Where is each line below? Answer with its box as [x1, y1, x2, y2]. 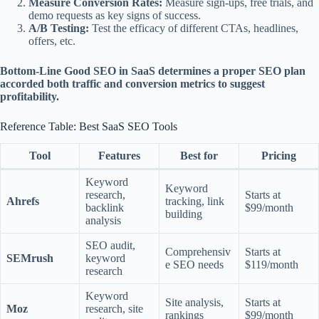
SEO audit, [85, 239, 135, 252]
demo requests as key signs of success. [28, 9, 201, 21]
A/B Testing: [28, 21, 89, 34]
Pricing [261, 150, 296, 162]
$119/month [245, 258, 298, 271]
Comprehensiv [165, 246, 231, 258]
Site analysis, [165, 296, 224, 309]
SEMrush [6, 252, 53, 265]
